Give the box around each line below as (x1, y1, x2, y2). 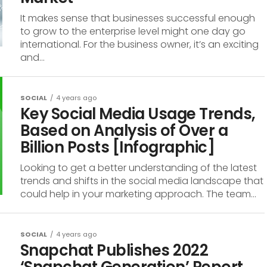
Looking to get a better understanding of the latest (20, 161, 257, 175)
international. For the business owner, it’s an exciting (20, 38, 259, 51)
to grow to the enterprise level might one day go (20, 24, 246, 38)
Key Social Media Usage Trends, (20, 103, 256, 125)
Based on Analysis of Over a (20, 120, 228, 141)
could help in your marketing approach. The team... (20, 187, 256, 201)
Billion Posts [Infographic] (20, 136, 215, 158)
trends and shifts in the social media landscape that (20, 174, 263, 188)
